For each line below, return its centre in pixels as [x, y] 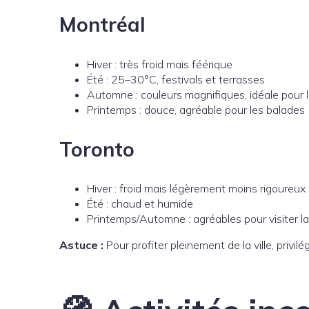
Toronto [97, 149]
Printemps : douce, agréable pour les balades [196, 109]
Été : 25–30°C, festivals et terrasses [176, 79]
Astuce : [81, 245]
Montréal [102, 24]
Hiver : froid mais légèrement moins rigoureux [196, 189]
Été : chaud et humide [140, 204]
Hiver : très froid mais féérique [160, 64]
